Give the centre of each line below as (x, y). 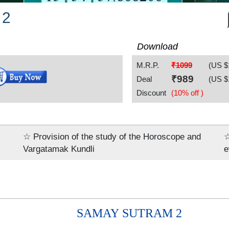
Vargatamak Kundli (59, 148)
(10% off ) (187, 93)
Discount (151, 93)
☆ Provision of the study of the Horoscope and (112, 136)
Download (158, 47)
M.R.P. (147, 65)
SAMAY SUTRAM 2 (131, 213)
